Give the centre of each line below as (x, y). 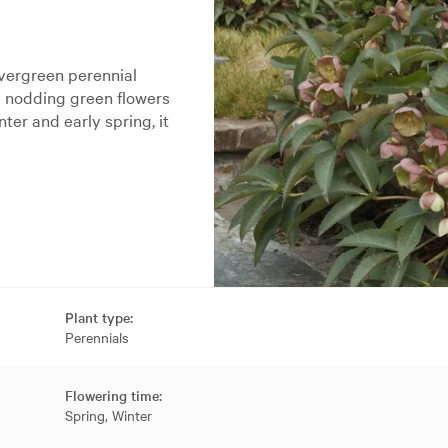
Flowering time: (113, 395)
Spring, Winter (108, 415)
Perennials (96, 337)
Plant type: (98, 317)
